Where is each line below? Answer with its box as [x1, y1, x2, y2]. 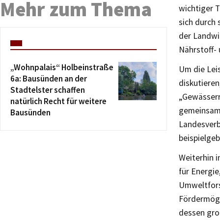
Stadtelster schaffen [10, 84, 85, 95]
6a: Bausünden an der [10, 73, 87, 84]
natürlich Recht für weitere [10, 95, 107, 107]
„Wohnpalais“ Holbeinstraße [10, 61, 113, 73]
